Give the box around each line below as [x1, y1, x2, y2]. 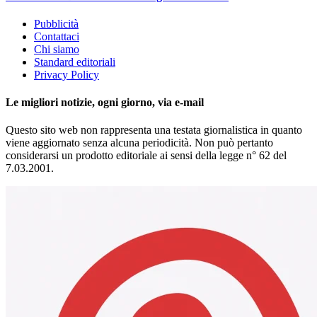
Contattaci [34, 30, 79, 42]
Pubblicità [34, 17, 79, 30]
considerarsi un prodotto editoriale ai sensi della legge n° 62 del [6, 149, 287, 162]
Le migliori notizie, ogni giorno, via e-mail [6, 96, 204, 109]
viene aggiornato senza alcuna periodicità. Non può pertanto [6, 137, 273, 149]
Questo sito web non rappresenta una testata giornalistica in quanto [6, 124, 302, 137]
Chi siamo [34, 42, 79, 55]
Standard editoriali [34, 55, 115, 68]
